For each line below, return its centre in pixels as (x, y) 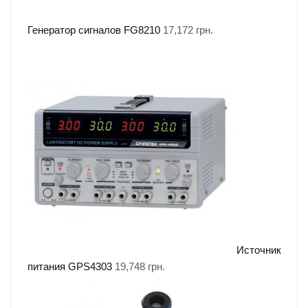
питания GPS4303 (70, 266)
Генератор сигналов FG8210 (94, 30)
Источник (259, 250)
